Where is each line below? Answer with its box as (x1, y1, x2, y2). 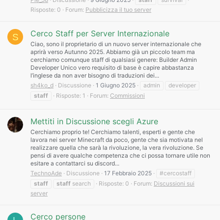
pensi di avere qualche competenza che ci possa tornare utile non (30, 151, 210, 159)
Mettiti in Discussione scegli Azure (30, 116, 158, 126)
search (71, 179, 91, 187)
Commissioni (110, 92, 145, 100)
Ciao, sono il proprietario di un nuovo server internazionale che (30, 40, 201, 48)
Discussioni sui (154, 179, 194, 187)
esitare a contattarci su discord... (30, 159, 119, 167)
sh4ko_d (30, 82, 54, 89)
